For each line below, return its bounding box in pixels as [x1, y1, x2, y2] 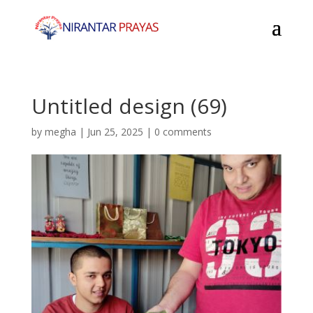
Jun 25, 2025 [87, 125, 143, 138]
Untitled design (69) [31, 92, 227, 120]
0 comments [154, 125, 212, 138]
